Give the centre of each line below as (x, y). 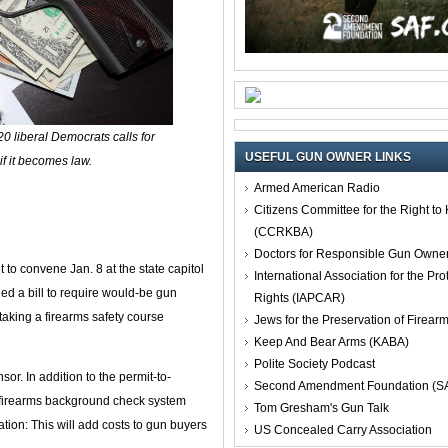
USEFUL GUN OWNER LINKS (328, 156)
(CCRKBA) (283, 231)
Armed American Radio (317, 187)
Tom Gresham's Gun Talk (321, 407)
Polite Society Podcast (314, 363)
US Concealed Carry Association (343, 429)
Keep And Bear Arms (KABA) (331, 341)
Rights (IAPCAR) (299, 297)
